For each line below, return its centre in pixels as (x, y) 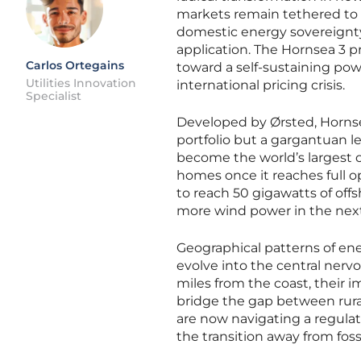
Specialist (54, 96)
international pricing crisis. (261, 85)
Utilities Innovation (81, 83)
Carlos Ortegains (75, 65)
